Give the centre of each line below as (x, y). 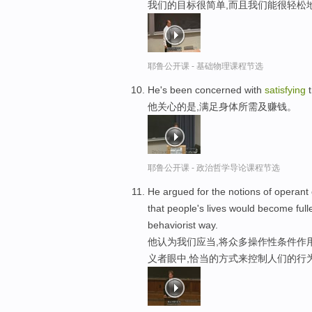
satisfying (285, 90)
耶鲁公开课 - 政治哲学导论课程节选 (214, 168)
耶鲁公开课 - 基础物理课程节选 (205, 67)
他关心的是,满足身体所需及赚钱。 (222, 107)
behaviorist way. (183, 225)
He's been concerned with (206, 90)
